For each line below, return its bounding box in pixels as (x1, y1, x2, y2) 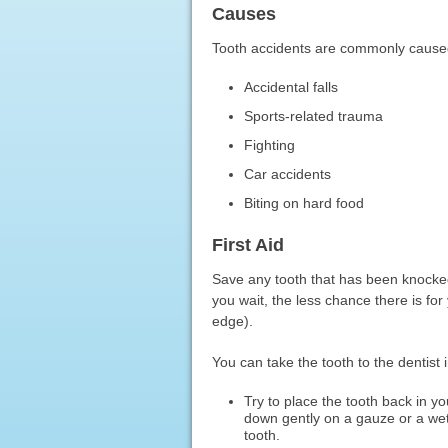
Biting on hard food (244, 194, 365, 211)
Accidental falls (244, 78, 339, 95)
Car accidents (244, 165, 332, 182)
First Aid (211, 234, 284, 255)
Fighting (244, 136, 296, 153)
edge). (211, 312, 253, 329)
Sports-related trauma (244, 107, 384, 124)
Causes (211, 3, 276, 24)
